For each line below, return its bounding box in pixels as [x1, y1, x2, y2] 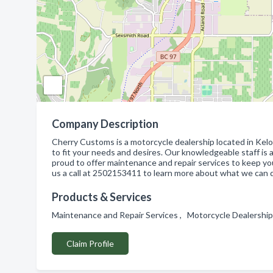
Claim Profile [66, 238, 114, 249]
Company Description [52, 117, 158, 130]
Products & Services [52, 190, 152, 204]
